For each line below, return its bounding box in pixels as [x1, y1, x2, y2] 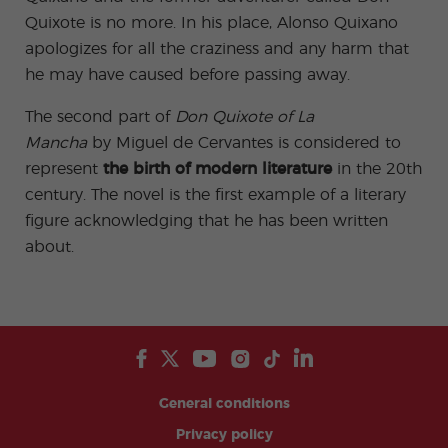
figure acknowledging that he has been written [25, 213, 388, 229]
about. [25, 239, 74, 255]
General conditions [158, 397, 290, 411]
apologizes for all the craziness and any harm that [25, 41, 409, 57]
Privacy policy [175, 428, 273, 442]
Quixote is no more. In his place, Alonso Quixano [25, 15, 398, 31]
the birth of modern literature [103, 161, 332, 177]
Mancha [25, 135, 87, 151]
